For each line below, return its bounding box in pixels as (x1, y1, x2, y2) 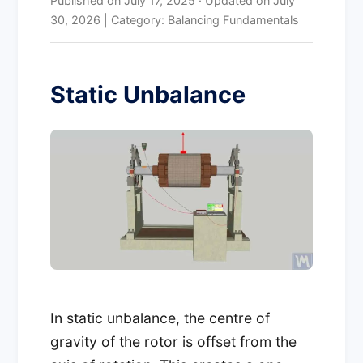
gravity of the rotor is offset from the (50, 332, 297, 350)
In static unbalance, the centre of (50, 309, 271, 327)
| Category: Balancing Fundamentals (100, 12, 300, 27)
